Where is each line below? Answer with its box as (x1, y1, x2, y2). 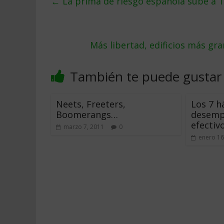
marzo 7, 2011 (63, 122, 104, 131)
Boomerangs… (56, 108, 118, 120)
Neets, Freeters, (56, 98, 125, 110)
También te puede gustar (70, 67, 221, 85)
